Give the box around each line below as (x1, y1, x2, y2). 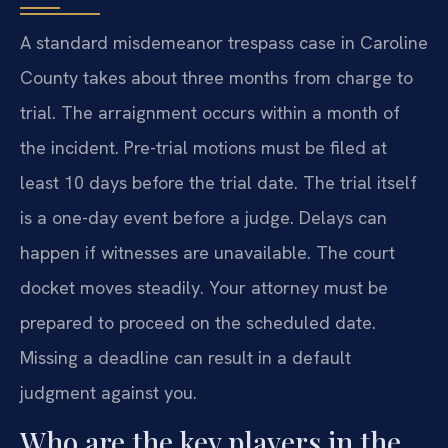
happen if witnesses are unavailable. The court (20, 241, 395, 265)
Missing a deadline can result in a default (20, 346, 351, 370)
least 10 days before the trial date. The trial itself (20, 171, 417, 195)
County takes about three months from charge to (20, 66, 413, 90)
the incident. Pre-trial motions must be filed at (20, 136, 387, 160)
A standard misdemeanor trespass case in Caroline (20, 31, 428, 55)
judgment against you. (20, 381, 197, 405)
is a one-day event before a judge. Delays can (20, 206, 387, 230)
